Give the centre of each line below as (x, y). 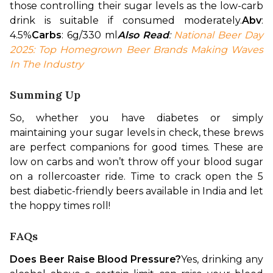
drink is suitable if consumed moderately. (126, 20)
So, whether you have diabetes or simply (136, 118)
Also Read (143, 35)
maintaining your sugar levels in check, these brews (136, 132)
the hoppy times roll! (60, 205)
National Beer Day (219, 35)
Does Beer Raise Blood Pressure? (96, 259)
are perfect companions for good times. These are (136, 147)
